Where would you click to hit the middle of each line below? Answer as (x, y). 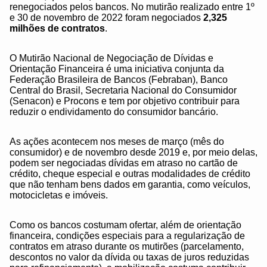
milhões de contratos (57, 29)
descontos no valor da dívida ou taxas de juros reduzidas (129, 257)
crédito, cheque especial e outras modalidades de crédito (130, 174)
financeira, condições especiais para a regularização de (127, 236)
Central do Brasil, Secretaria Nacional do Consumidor (123, 91)
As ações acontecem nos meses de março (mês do (117, 142)
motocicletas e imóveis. (59, 195)
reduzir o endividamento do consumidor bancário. (114, 112)
